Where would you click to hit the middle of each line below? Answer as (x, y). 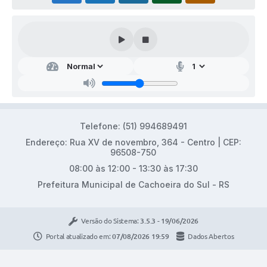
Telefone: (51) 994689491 (133, 126)
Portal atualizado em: (79, 236)
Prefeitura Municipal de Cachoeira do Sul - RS (133, 185)
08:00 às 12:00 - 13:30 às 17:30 (133, 169)
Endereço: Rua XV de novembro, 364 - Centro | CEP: (133, 142)
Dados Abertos (211, 236)
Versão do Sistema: (111, 221)
